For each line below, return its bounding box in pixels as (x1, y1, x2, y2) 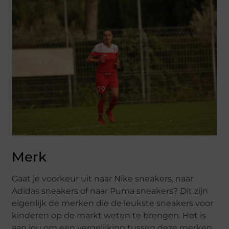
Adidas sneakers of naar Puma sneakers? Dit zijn (12, 186, 209, 196)
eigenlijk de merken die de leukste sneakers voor (12, 198, 214, 208)
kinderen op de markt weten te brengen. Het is (12, 210, 207, 220)
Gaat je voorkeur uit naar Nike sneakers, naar (12, 173, 194, 184)
